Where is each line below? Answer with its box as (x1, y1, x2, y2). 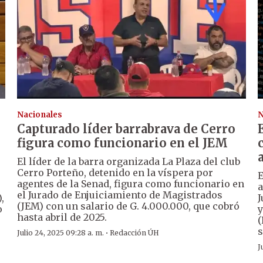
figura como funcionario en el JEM (17, 136, 228, 151)
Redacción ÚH (110, 228, 160, 238)
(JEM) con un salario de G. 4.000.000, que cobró (17, 200, 240, 213)
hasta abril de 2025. (17, 211, 107, 224)
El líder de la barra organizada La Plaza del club (17, 156, 241, 168)
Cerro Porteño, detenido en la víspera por (17, 167, 214, 179)
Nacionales (17, 110, 63, 120)
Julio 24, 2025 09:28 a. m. (17, 228, 104, 238)
